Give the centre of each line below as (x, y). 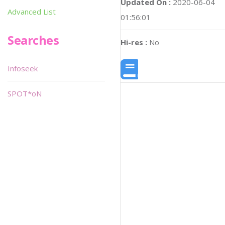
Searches (33, 40)
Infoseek (23, 68)
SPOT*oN (25, 93)
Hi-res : (134, 42)
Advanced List (32, 12)
